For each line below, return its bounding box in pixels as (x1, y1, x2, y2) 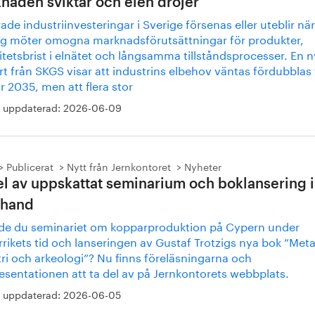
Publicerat (6, 158, 53, 174)
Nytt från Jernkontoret (67, 158, 171, 174)
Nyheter (184, 158, 221, 174)
